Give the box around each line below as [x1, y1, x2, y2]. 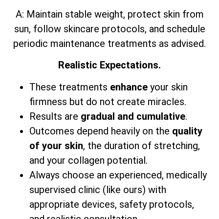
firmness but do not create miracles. [29, 95, 186, 108]
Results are [29, 110, 81, 122]
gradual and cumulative [81, 110, 185, 122]
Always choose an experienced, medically [29, 169, 207, 181]
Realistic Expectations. [58, 59, 161, 71]
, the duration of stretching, [83, 139, 200, 152]
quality [172, 125, 202, 137]
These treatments [29, 81, 110, 93]
